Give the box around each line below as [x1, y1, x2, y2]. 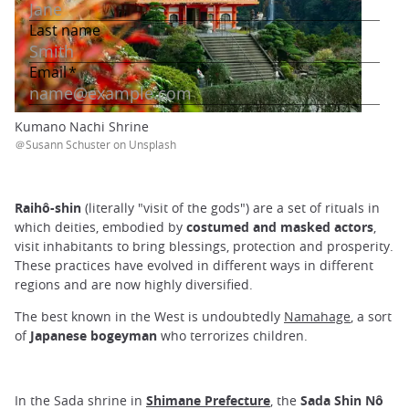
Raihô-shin [15, 199, 81, 217]
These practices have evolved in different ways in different [15, 257, 373, 275]
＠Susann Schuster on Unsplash [15, 136, 176, 152]
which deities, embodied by [15, 218, 186, 236]
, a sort [351, 308, 392, 326]
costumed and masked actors [186, 218, 373, 236]
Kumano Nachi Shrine [15, 117, 149, 135]
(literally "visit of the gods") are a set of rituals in [81, 199, 380, 217]
